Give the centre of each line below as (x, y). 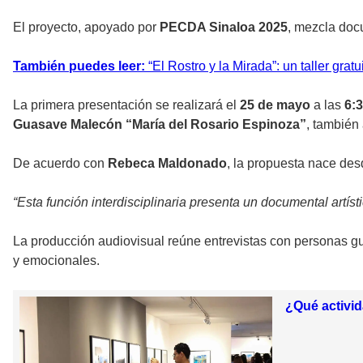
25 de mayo (275, 105)
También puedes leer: (81, 66)
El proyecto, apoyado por (86, 28)
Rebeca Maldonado (167, 164)
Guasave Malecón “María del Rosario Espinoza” (160, 125)
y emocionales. (56, 261)
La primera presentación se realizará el (126, 105)
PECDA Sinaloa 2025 (224, 28)
